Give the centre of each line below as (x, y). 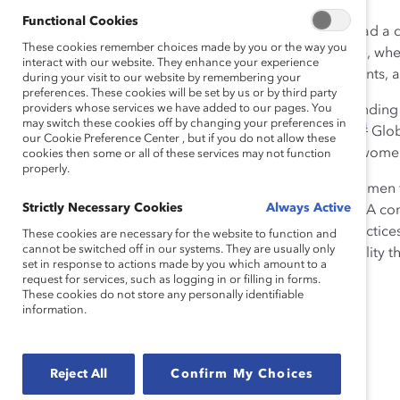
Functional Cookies (80, 21)
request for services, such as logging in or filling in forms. (171, 280)
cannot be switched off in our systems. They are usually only (179, 250)
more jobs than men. (235, 54)
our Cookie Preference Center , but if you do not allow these (179, 139)
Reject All (79, 374)
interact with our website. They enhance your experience (171, 63)
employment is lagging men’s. (265, 132)
